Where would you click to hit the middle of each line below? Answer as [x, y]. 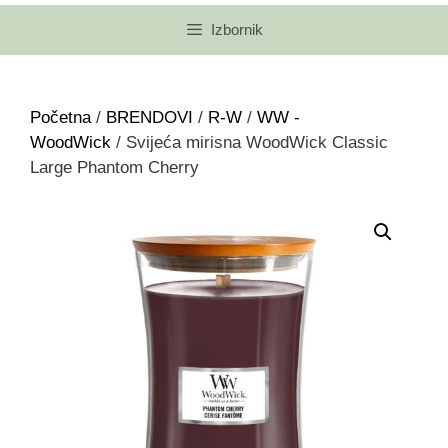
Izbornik [237, 30]
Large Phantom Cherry [114, 168]
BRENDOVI [149, 118]
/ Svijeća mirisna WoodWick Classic [249, 143]
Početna [60, 118]
